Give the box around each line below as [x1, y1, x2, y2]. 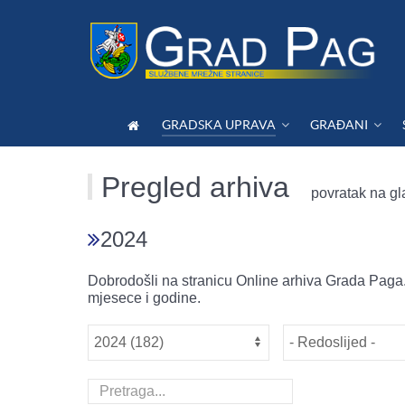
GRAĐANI [310, 117, 369, 132]
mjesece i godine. [88, 290, 201, 306]
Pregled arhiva [101, 171, 289, 203]
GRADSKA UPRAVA [162, 117, 277, 132]
